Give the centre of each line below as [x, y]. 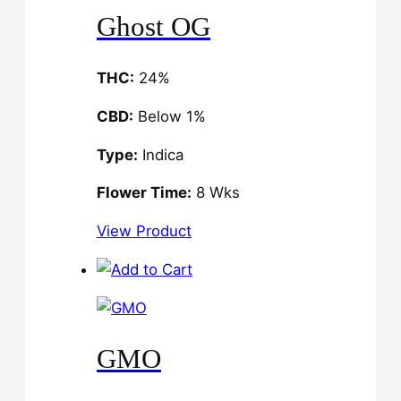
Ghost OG [154, 27]
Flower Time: [144, 193]
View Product [144, 231]
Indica [161, 154]
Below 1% [170, 116]
